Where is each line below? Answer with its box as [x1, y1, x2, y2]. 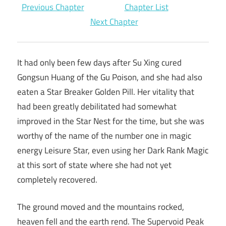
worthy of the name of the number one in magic [17, 129, 191, 142]
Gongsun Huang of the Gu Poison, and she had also [17, 70, 202, 84]
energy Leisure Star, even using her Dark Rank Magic [17, 143, 208, 157]
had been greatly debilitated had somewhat [17, 99, 177, 113]
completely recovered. [17, 173, 97, 186]
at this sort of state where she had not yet [17, 158, 172, 172]
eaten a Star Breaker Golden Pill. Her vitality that [17, 85, 194, 98]
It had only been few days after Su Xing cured [17, 55, 182, 69]
